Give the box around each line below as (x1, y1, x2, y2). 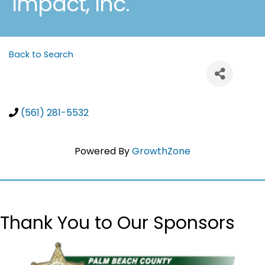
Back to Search (9, 49, 73, 61)
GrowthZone (132, 144, 190, 159)
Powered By (75, 144, 132, 159)
